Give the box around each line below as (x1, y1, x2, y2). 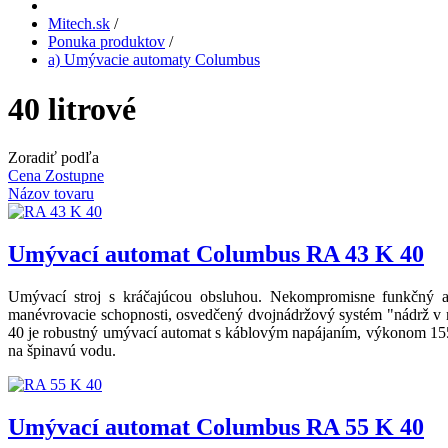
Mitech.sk (48, 15, 110, 33)
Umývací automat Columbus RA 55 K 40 (8, 414, 424, 441)
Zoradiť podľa (8, 149, 99, 167)
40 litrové (8, 90, 136, 127)
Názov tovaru (8, 185, 94, 203)
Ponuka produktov (48, 33, 165, 51)
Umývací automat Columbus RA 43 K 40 (8, 241, 424, 268)
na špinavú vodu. (8, 342, 116, 360)
